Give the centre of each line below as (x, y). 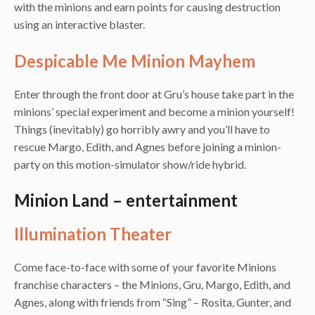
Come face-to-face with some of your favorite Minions (145, 267)
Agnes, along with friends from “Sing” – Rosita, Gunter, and (153, 302)
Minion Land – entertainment (126, 200)
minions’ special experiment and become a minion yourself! (154, 111)
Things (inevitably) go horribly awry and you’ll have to (142, 129)
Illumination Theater (93, 234)
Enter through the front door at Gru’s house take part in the (154, 94)
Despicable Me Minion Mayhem (135, 60)
